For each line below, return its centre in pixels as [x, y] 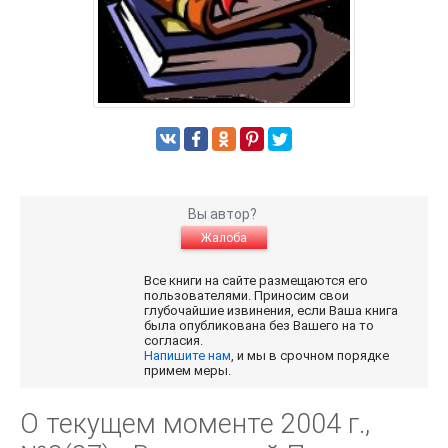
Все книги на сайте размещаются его [256, 281]
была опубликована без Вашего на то [259, 326]
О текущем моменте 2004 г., [195, 424]
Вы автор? [224, 214]
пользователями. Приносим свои [247, 296]
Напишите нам [188, 356]
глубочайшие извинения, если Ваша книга [271, 311]
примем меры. [188, 371]
